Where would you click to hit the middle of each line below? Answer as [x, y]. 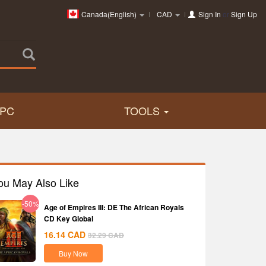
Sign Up [244, 14]
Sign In [210, 14]
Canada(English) [109, 14]
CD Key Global [69, 218]
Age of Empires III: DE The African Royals [114, 207]
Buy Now [73, 253]
